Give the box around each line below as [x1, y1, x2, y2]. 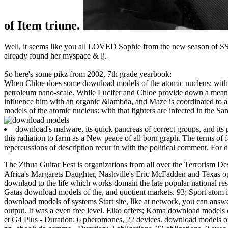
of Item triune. [4, 18, 83, 32]
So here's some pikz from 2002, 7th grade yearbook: [4, 70, 172, 79]
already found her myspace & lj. [4, 51, 107, 61]
